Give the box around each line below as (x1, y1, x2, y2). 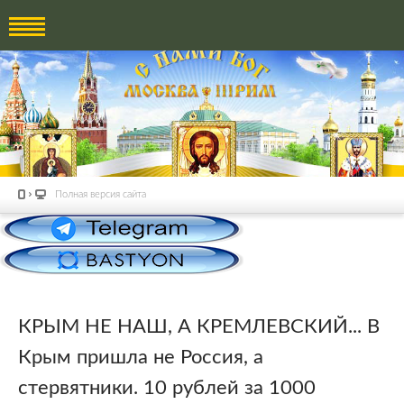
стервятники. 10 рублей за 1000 (18, 377, 316, 398)
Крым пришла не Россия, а (18, 346, 263, 367)
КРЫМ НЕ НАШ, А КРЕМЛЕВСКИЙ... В (18, 316, 380, 336)
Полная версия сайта (55, 189, 146, 199)
